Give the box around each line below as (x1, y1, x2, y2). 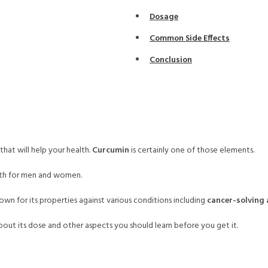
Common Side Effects (150, 32, 230, 45)
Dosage (150, 10, 178, 24)
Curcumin (92, 144, 129, 157)
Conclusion (150, 53, 192, 67)
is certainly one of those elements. (129, 144, 254, 157)
